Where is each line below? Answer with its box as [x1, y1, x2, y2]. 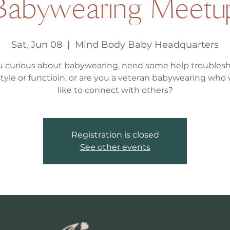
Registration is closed [71, 130, 159, 140]
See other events [80, 142, 150, 152]
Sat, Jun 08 [11, 39, 62, 50]
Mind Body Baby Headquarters [75, 39, 219, 50]
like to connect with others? [57, 85, 173, 95]
